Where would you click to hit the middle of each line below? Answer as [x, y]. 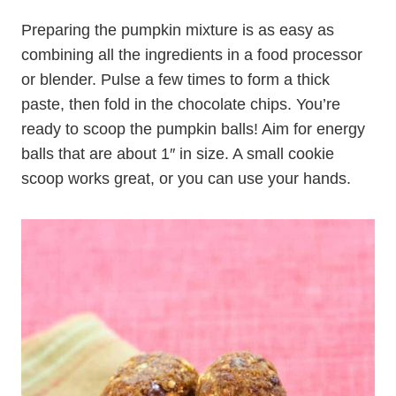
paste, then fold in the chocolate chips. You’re [181, 104]
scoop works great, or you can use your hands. [186, 179]
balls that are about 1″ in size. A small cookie [178, 154]
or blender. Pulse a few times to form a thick [175, 80]
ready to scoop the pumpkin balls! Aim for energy [193, 129]
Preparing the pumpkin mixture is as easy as [178, 30]
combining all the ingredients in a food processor [192, 55]
